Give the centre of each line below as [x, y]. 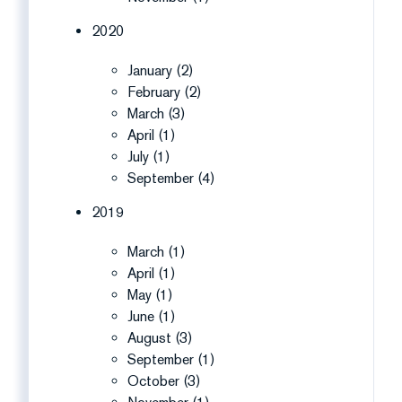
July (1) [149, 157]
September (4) [171, 178]
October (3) [164, 381]
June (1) [152, 316]
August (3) [160, 338]
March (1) [157, 252]
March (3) [157, 114]
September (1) [171, 359]
